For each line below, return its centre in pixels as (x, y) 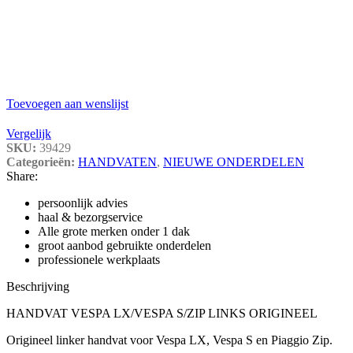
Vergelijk (29, 133)
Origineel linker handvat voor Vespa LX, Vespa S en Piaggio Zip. (169, 340)
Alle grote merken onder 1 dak (114, 231)
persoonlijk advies (83, 203)
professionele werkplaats (99, 259)
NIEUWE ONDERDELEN (234, 162)
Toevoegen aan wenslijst (67, 103)
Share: (22, 176)
